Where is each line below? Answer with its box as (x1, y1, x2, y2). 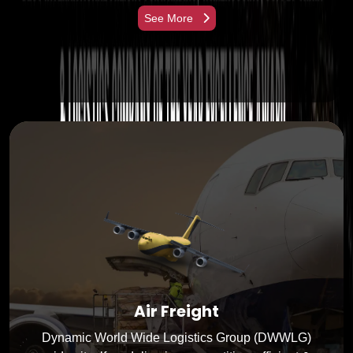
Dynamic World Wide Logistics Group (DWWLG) (42, 330, 311, 344)
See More (143, 11, 196, 24)
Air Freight (134, 299, 219, 322)
